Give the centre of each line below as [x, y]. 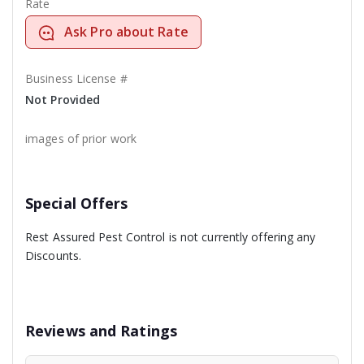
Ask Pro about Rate [126, 32]
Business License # [76, 79]
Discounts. [53, 256]
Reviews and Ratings [101, 331]
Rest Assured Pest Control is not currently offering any [171, 237]
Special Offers [77, 204]
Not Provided [63, 100]
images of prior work [81, 139]
